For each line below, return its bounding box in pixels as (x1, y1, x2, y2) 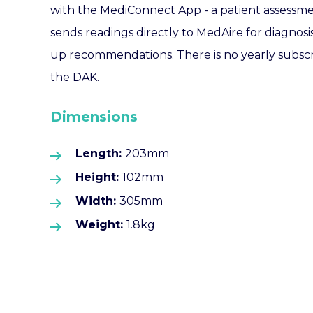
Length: (75, 147, 125, 160)
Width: (75, 194, 119, 208)
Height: (75, 170, 122, 184)
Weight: (75, 218, 126, 231)
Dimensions (50, 108, 138, 125)
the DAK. (50, 71, 99, 84)
